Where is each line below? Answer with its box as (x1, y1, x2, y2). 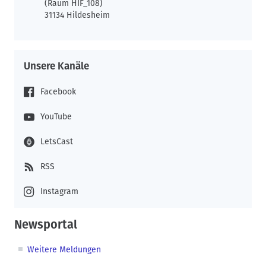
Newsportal (14, 217, 77, 232)
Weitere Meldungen (27, 244, 101, 255)
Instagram (40, 186, 78, 197)
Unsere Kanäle (24, 59, 89, 72)
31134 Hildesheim (45, 9, 110, 20)
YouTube (40, 111, 72, 122)
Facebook (40, 86, 76, 97)
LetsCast (40, 136, 73, 147)
